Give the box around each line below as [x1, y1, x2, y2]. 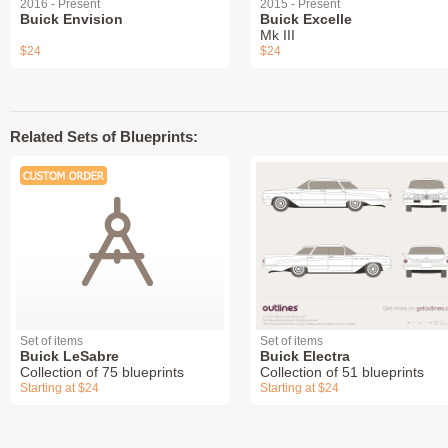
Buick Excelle [260, 11, 352, 27]
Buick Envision [20, 11, 123, 27]
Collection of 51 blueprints [260, 364, 424, 380]
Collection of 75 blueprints [20, 364, 184, 380]
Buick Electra [260, 348, 350, 364]
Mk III [260, 27, 295, 43]
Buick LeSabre [20, 348, 119, 364]
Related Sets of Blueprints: [10, 128, 198, 145]
